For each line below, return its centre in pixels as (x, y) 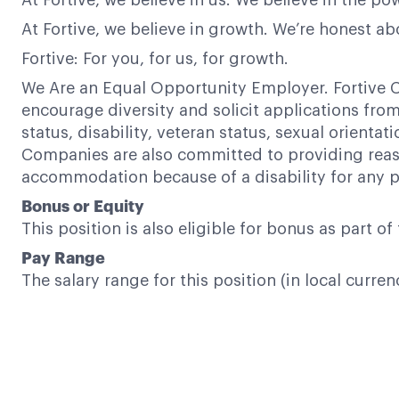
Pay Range (63, 258)
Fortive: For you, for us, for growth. (155, 59)
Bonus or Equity (83, 207)
